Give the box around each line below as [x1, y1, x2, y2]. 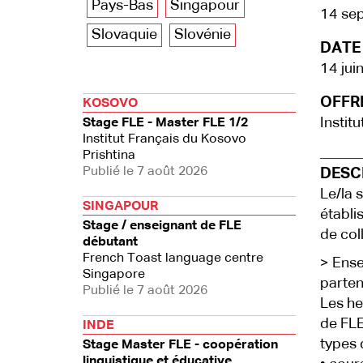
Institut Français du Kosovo [83, 133, 246, 146]
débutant [83, 236, 138, 249]
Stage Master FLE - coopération [83, 339, 278, 352]
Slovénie [174, 28, 231, 42]
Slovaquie [92, 28, 157, 42]
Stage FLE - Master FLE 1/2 [83, 117, 248, 130]
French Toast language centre [83, 252, 263, 265]
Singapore [83, 268, 145, 281]
